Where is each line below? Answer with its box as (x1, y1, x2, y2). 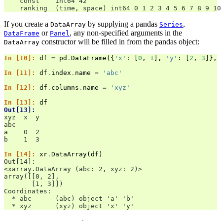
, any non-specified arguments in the (70, 29, 182, 37)
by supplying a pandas (86, 20, 159, 29)
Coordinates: (4, 187, 51, 195)
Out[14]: (4, 158, 39, 166)
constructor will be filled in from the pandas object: (39, 37, 199, 46)
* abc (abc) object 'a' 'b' (4, 195, 134, 203)
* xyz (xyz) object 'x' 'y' (4, 202, 134, 210)
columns (51, 84, 79, 92)
